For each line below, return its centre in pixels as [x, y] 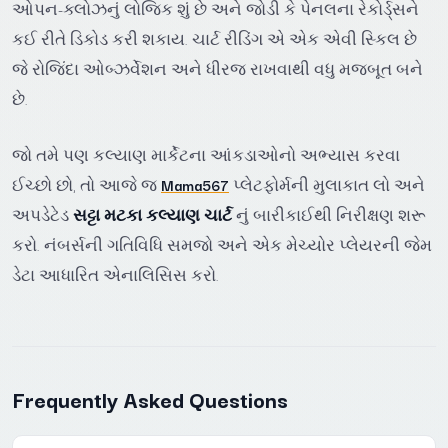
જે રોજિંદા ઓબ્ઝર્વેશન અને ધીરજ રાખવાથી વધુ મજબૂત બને [217, 68]
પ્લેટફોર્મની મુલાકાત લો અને [327, 184]
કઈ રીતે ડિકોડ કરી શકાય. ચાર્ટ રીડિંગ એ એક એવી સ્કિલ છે [214, 38]
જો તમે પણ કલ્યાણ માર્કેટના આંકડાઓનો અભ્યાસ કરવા [206, 154]
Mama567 [195, 184]
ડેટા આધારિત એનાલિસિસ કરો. [115, 274]
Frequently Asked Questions [150, 398]
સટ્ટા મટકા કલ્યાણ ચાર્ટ [152, 214]
